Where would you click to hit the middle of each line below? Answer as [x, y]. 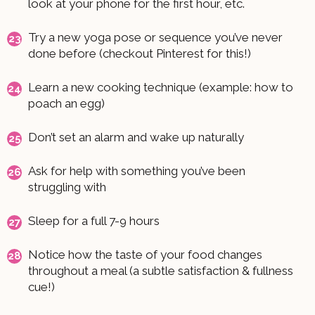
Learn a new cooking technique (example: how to [161, 87]
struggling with [67, 187]
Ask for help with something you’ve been [137, 171]
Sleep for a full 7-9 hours [94, 220]
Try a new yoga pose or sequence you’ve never [155, 37]
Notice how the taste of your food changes [145, 254]
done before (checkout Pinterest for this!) [140, 53]
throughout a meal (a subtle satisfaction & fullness [161, 270]
